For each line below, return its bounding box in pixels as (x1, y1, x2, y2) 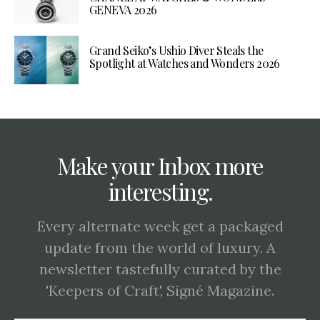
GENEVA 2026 (89, 2, 157, 18)
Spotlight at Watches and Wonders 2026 (89, 56, 280, 71)
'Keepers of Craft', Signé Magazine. (46, 281, 274, 300)
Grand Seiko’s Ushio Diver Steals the (89, 43, 264, 59)
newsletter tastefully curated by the (39, 260, 281, 279)
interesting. (107, 176, 213, 207)
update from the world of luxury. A (44, 239, 276, 257)
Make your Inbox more (56, 150, 264, 181)
